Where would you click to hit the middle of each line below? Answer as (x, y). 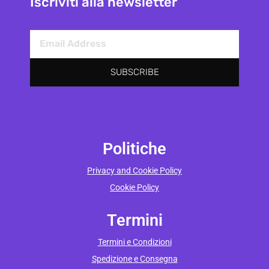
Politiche (134, 149)
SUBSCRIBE (134, 72)
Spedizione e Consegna (134, 258)
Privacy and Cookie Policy (134, 170)
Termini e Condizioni (134, 242)
